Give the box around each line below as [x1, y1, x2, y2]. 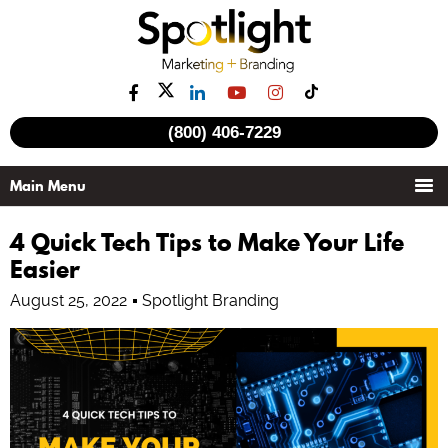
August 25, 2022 [10, 291, 127, 310]
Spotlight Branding [142, 291, 279, 310]
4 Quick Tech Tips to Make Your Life [10, 225, 404, 259]
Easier [10, 252, 80, 286]
